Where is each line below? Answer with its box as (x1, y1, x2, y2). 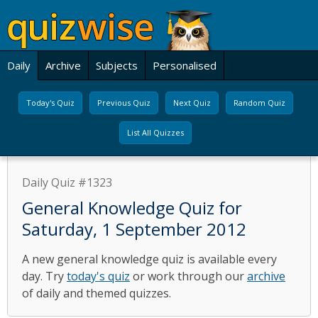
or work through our (130, 268, 247, 284)
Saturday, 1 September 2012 (22, 217, 246, 241)
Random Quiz (233, 97, 285, 108)
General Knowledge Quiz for (22, 196, 242, 219)
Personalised (153, 58, 216, 72)
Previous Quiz (97, 97, 150, 108)
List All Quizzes (127, 127, 184, 138)
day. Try (22, 268, 67, 284)
